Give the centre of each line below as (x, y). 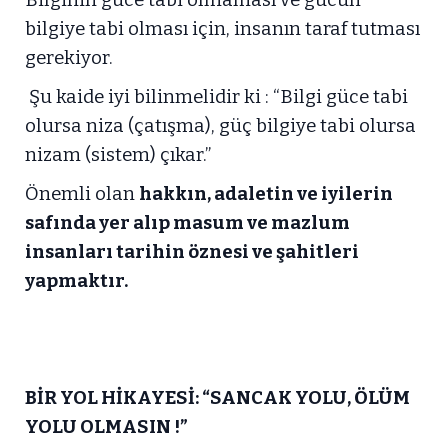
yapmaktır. (76, 281)
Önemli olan (82, 194)
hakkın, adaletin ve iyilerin (266, 194)
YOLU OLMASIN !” (109, 427)
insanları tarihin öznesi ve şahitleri (192, 252)
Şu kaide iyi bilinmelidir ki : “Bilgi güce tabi (216, 97)
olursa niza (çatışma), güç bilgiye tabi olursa (220, 126)
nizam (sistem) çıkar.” (118, 155)
